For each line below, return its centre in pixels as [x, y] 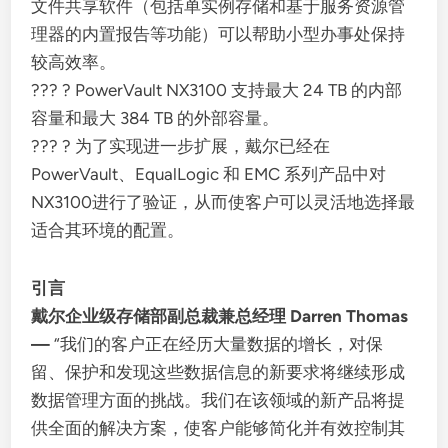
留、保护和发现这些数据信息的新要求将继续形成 [218, 372]
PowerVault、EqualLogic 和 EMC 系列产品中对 [209, 174]
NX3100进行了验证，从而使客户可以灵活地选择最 [223, 202]
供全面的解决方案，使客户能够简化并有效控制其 [218, 428]
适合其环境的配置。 [108, 230]
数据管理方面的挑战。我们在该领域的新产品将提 [218, 400]
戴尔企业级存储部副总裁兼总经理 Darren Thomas [220, 316]
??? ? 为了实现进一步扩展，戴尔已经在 [181, 146]
